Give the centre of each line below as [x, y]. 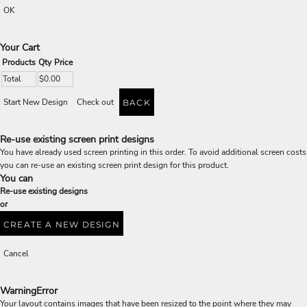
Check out [95, 102]
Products [19, 63]
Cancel [16, 254]
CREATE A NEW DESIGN [62, 224]
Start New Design [36, 102]
